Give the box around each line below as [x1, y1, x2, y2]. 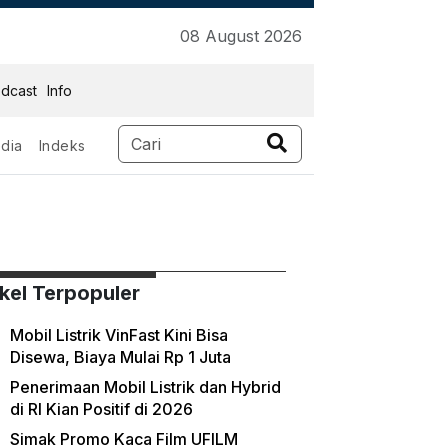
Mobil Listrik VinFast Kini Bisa [9, 325, 228, 345]
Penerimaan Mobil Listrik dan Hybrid [9, 377, 281, 397]
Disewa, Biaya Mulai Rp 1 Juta [9, 347, 231, 367]
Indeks [38, 137, 86, 154]
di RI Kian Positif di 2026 [9, 399, 193, 419]
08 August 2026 [179, 26, 302, 46]
